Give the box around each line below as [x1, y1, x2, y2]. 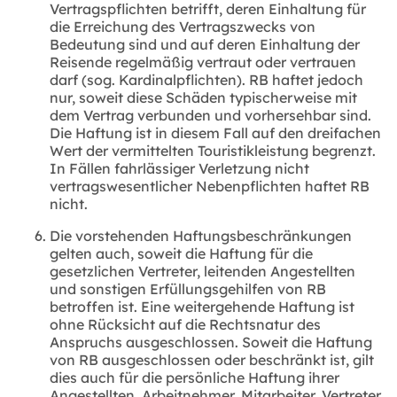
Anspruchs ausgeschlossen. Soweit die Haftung [50, 332, 372, 351]
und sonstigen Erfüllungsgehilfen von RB [50, 279, 326, 298]
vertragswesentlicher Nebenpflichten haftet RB [50, 176, 370, 195]
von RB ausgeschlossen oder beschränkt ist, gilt [50, 350, 374, 369]
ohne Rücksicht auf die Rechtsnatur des [50, 315, 321, 333]
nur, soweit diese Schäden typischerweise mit [50, 88, 357, 106]
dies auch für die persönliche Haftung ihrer [50, 368, 339, 386]
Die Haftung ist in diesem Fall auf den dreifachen [50, 123, 381, 142]
